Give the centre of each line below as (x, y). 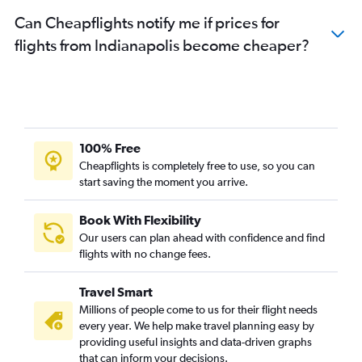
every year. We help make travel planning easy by (197, 326)
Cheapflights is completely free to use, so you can (197, 166)
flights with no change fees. (145, 254)
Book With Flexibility (140, 220)
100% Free (110, 148)
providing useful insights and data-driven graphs (196, 342)
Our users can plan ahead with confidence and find (202, 238)
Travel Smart (116, 292)
